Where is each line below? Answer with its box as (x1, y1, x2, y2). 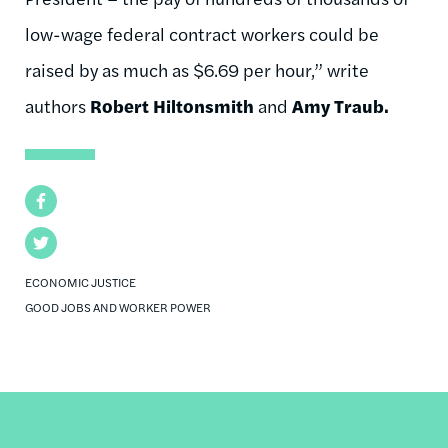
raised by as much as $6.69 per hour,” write (25, 56, 369, 82)
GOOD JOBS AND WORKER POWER (25, 297, 211, 316)
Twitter (25, 230, 77, 254)
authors (25, 92, 90, 118)
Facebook (25, 188, 93, 212)
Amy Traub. (292, 92, 389, 118)
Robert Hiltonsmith (90, 92, 258, 118)
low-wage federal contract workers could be (25, 20, 379, 46)
